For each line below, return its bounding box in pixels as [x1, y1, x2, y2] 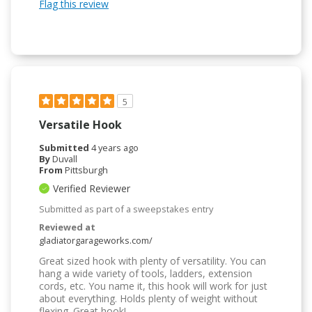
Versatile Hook [39, 117, 122, 133]
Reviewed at [39, 221, 95, 234]
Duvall [52, 153, 77, 166]
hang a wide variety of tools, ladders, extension [39, 267, 252, 281]
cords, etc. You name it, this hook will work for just [39, 279, 267, 293]
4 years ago [91, 141, 139, 155]
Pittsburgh [65, 164, 108, 177]
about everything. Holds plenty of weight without [39, 292, 258, 306]
